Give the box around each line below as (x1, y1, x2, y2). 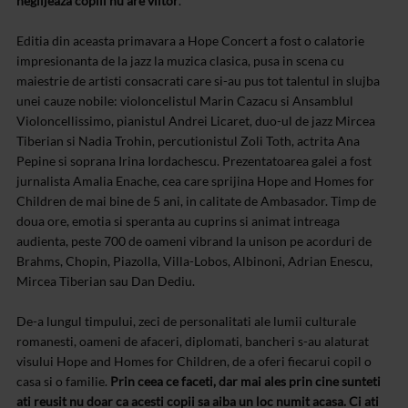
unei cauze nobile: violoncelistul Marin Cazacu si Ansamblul (16, 93, 353, 109)
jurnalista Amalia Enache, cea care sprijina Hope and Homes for (16, 173, 374, 189)
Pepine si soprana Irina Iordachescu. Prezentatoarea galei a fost (16, 153, 372, 169)
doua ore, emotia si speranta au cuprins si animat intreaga (16, 213, 340, 229)
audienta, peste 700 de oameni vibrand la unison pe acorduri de (16, 233, 372, 250)
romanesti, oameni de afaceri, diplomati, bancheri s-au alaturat (16, 333, 369, 350)
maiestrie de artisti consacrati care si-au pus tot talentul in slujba (16, 73, 380, 89)
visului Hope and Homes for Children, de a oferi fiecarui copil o (16, 353, 372, 370)
